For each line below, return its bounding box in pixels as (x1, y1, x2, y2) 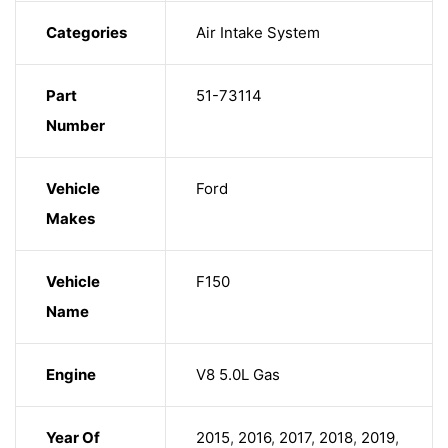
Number (46, 116, 105, 136)
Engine (46, 365, 96, 385)
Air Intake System (196, 23, 320, 43)
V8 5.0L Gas (196, 365, 280, 385)
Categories (46, 23, 127, 43)
